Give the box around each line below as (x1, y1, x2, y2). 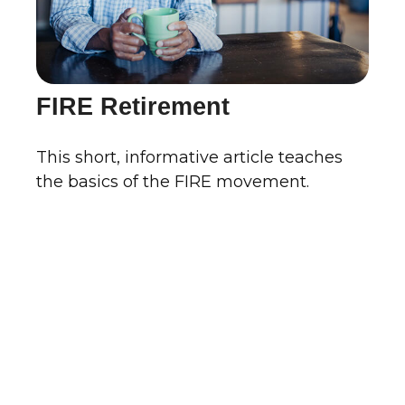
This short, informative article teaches (36, 147, 343, 168)
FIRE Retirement (36, 93, 230, 121)
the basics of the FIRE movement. (36, 172, 309, 193)
